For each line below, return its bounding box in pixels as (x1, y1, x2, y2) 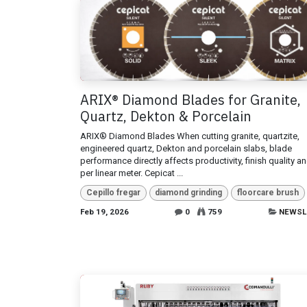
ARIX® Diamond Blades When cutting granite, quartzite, (80, 131, 299, 142)
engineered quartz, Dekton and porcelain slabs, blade (80, 143, 292, 154)
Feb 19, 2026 (80, 206, 129, 217)
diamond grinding (155, 188, 223, 198)
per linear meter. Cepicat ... (80, 168, 183, 179)
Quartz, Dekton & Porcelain (80, 107, 251, 126)
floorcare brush (236, 188, 299, 198)
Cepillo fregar (86, 188, 140, 198)
